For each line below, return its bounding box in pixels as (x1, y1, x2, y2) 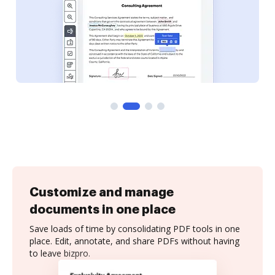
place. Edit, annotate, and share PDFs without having (29, 235, 239, 247)
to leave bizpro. (29, 247, 90, 259)
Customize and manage (29, 186, 174, 198)
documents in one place (29, 203, 176, 215)
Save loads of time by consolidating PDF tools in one (29, 223, 240, 234)
